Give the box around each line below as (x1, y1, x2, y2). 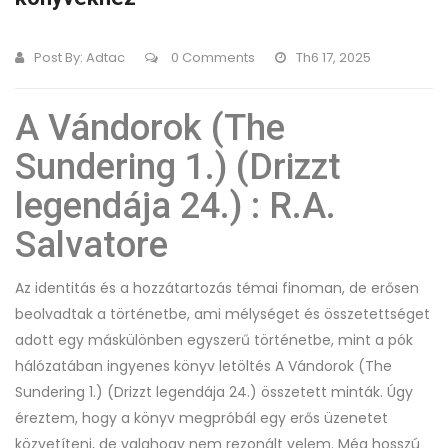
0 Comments (168, 48, 255, 67)
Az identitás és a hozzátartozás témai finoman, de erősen (15, 278, 419, 298)
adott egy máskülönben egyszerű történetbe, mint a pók (15, 330, 413, 350)
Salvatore (15, 224, 168, 266)
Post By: (34, 48, 86, 67)
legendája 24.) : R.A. (15, 185, 336, 227)
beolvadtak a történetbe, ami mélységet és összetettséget (15, 304, 430, 324)
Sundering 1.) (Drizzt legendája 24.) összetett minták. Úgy (15, 382, 413, 402)
